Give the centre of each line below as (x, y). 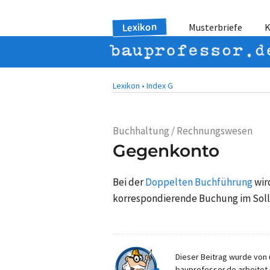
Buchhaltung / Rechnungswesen (183, 131)
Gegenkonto (166, 151)
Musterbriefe (215, 27)
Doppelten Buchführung (199, 182)
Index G (160, 86)
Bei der (129, 182)
